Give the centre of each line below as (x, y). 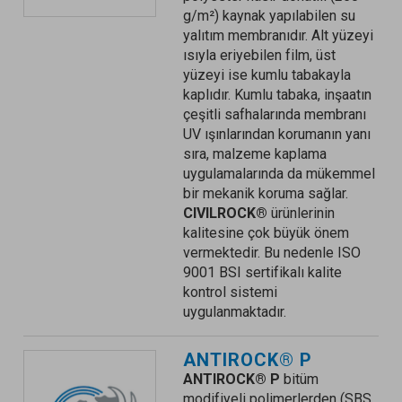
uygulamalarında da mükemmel (279, 174)
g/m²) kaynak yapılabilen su (269, 16)
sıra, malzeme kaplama (254, 154)
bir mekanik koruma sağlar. (265, 193)
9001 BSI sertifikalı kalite (262, 272)
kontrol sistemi (230, 292)
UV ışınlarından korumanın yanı (276, 134)
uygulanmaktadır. (234, 312)
